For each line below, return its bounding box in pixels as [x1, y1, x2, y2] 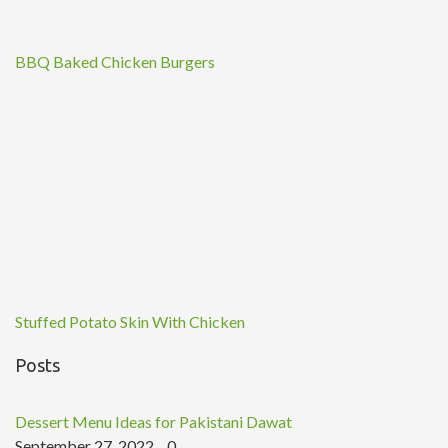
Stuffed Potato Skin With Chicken [15, 311, 245, 331]
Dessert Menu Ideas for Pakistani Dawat [15, 411, 292, 431]
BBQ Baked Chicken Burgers [15, 52, 215, 72]
